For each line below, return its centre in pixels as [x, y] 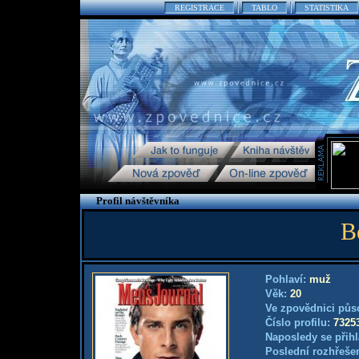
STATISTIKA [327, 8]
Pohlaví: [287, 279]
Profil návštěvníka [137, 201]
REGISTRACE [200, 8]
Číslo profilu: [299, 323]
